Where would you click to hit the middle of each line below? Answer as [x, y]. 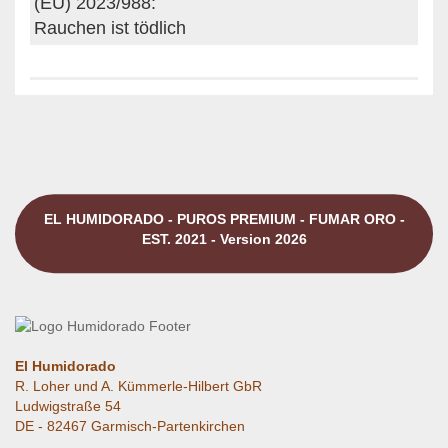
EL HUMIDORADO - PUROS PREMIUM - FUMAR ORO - [224, 218]
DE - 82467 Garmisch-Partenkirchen [130, 425]
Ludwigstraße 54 [68, 405]
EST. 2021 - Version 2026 [224, 238]
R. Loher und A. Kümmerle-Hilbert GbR [138, 385]
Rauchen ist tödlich [110, 27]
